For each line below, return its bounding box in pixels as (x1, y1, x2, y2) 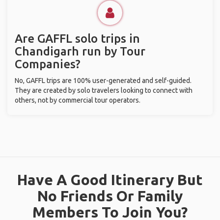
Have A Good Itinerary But (17, 171, 203, 188)
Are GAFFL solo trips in (15, 32, 140, 45)
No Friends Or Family (37, 188, 183, 204)
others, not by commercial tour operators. (15, 96, 140, 104)
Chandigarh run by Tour (15, 45, 145, 58)
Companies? (15, 57, 81, 71)
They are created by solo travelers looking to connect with (15, 86, 192, 94)
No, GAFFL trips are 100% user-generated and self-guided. (15, 77, 192, 84)
